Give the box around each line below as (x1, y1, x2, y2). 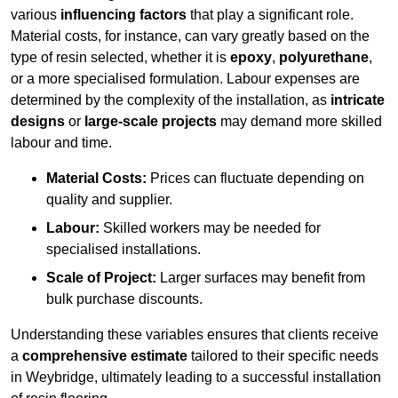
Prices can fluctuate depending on (147, 171, 364, 187)
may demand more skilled (217, 114, 382, 130)
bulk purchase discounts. (46, 291, 203, 307)
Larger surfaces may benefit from (156, 270, 365, 286)
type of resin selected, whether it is (11, 50, 230, 66)
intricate (330, 92, 385, 108)
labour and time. (11, 135, 112, 151)
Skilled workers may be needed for (99, 220, 321, 236)
